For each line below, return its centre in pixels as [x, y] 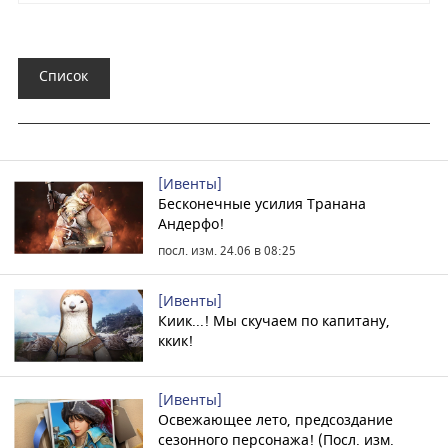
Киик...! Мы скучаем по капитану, [273, 321]
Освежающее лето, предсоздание [275, 421]
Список [64, 76]
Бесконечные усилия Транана [261, 205]
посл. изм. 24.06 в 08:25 [226, 250]
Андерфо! [190, 225]
